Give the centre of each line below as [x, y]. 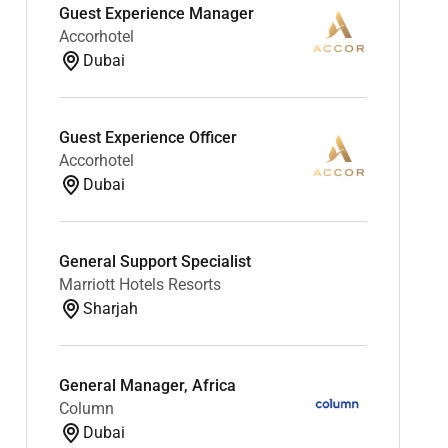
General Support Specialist [154, 261]
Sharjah [110, 308]
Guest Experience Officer [147, 137]
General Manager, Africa [147, 385]
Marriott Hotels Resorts [139, 284]
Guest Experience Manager [156, 13]
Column [86, 408]
